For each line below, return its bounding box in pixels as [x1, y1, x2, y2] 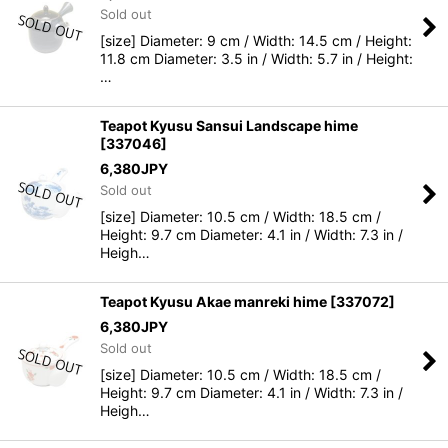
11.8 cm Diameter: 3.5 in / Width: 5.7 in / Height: [100, 50, 413, 67]
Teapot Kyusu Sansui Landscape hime [100, 117, 358, 134]
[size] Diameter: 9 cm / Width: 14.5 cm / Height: [100, 32, 412, 49]
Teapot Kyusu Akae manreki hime [100, 293, 327, 310]
